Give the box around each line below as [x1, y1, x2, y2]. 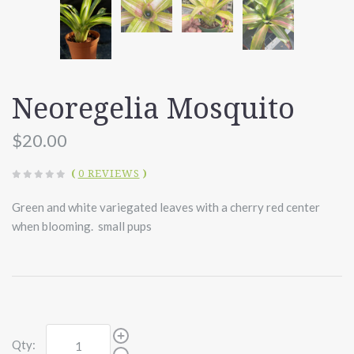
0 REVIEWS [77, 168, 140, 180]
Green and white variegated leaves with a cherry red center [12, 200, 320, 215]
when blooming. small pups [12, 219, 152, 234]
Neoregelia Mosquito [12, 92, 295, 126]
